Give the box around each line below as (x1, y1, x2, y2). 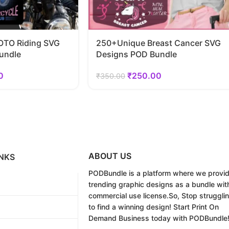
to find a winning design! (88, 202, 171, 212)
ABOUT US (88, 151, 131, 162)
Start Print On (171, 202, 219, 212)
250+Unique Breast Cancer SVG (96, 38, 221, 49)
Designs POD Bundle (96, 49, 177, 60)
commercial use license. (88, 191, 169, 200)
